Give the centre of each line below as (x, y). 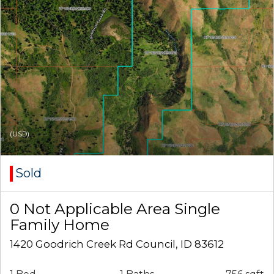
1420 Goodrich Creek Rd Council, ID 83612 (117, 244)
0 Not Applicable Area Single (115, 209)
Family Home (60, 225)
